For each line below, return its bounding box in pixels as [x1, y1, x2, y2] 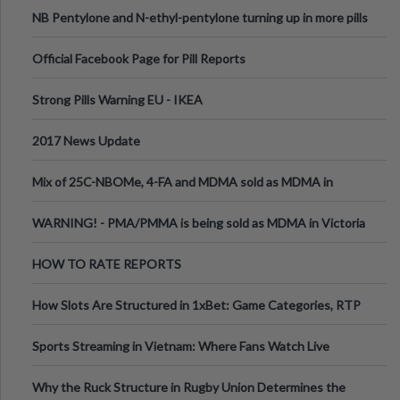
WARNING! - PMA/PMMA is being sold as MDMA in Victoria [32, 215, 365, 230]
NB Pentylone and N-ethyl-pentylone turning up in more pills [32, 10, 368, 25]
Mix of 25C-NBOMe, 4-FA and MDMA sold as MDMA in [32, 174, 333, 189]
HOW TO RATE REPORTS [32, 256, 181, 271]
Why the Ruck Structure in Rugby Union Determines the [32, 379, 346, 395]
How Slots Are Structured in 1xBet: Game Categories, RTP [32, 297, 361, 312]
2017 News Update [32, 133, 140, 148]
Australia [32, 240, 82, 255]
